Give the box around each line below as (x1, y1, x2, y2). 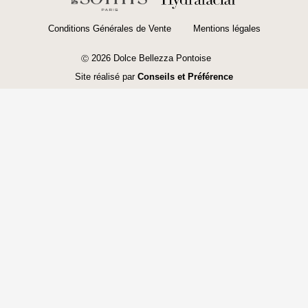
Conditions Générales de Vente (47, 23, 171, 34)
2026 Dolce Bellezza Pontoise (91, 53, 211, 64)
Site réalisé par (75, 71, 137, 82)
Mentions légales (192, 23, 261, 34)
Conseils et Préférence (137, 71, 233, 82)
